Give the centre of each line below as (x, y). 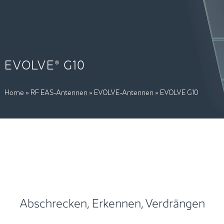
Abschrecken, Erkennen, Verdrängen (112, 202)
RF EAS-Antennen (59, 91)
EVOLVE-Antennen (123, 91)
